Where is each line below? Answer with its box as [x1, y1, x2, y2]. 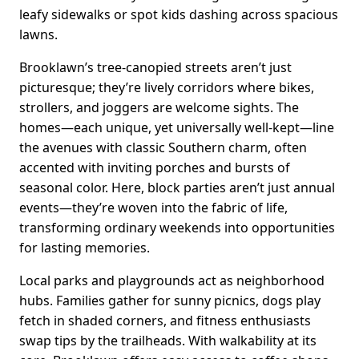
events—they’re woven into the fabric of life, [19, 199, 288, 217]
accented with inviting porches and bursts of [19, 159, 290, 177]
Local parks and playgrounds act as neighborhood [19, 272, 325, 290]
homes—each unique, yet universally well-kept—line [19, 119, 334, 137]
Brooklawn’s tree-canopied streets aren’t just [19, 58, 292, 77]
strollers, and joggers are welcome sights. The [19, 99, 299, 117]
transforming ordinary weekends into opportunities [19, 219, 335, 237]
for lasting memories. [19, 239, 150, 257]
